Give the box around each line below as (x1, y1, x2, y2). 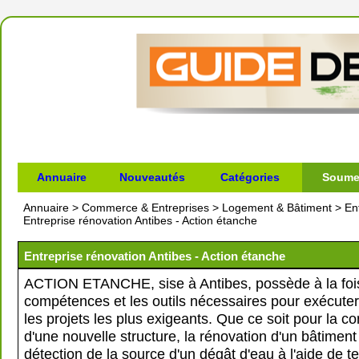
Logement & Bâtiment (222, 201, 332, 214)
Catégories (220, 171, 280, 184)
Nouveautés (119, 171, 185, 184)
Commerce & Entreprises (82, 201, 209, 214)
